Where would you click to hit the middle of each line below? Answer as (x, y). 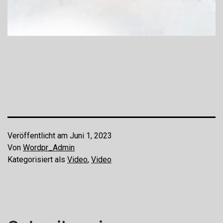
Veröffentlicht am (39, 136)
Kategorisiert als (37, 160)
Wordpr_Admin (49, 148)
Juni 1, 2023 (91, 136)
